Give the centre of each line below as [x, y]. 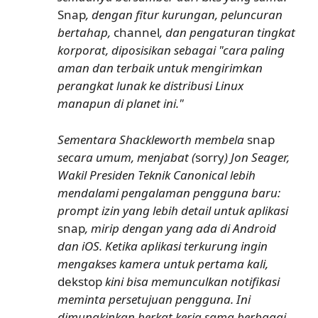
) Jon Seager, [257, 157]
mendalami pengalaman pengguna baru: [169, 192]
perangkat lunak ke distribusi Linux [150, 86]
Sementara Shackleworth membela [152, 139]
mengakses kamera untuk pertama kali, [163, 263]
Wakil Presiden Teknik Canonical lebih [157, 175]
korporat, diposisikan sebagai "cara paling [171, 50]
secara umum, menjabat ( [126, 157]
